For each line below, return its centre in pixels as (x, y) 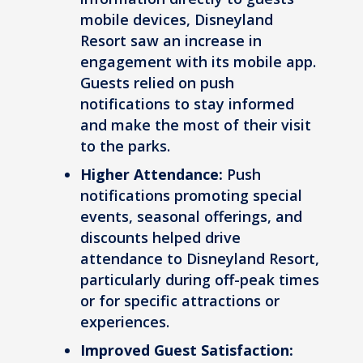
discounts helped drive (160, 237)
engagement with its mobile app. (198, 61)
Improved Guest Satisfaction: (187, 350)
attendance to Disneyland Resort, (200, 258)
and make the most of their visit (196, 124)
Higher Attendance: (152, 174)
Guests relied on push (157, 82)
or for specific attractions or (180, 300)
